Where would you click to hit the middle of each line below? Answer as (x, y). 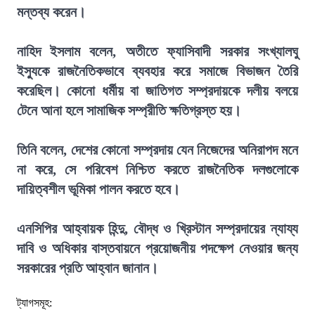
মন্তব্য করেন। (51, 12)
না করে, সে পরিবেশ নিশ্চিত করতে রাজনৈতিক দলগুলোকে (157, 169)
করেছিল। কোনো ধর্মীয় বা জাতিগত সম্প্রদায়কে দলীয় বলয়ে (157, 91)
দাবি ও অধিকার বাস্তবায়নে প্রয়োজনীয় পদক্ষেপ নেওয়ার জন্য (157, 248)
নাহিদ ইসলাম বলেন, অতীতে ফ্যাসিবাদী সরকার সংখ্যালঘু (157, 51)
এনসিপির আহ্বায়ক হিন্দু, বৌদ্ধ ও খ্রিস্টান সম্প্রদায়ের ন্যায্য (157, 229)
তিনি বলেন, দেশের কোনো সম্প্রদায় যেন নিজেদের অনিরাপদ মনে (157, 150)
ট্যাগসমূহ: (34, 303)
